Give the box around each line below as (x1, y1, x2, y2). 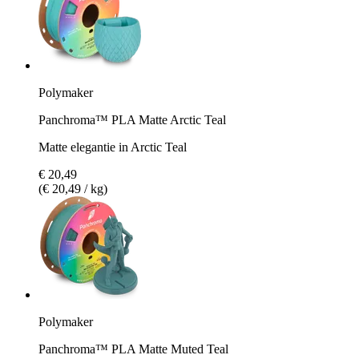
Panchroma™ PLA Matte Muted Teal (38, 341, 228, 356)
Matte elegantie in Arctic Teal (38, 139, 187, 154)
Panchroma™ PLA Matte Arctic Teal (38, 112, 226, 127)
